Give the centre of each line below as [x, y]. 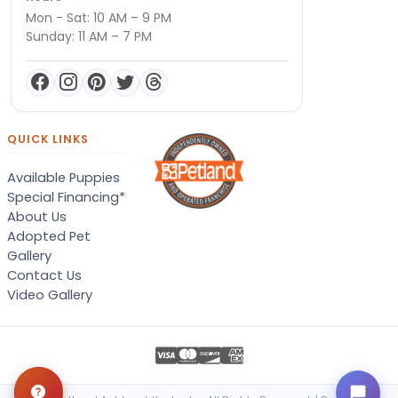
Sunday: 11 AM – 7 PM [89, 36]
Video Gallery [50, 295]
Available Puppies [64, 177]
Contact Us [44, 275]
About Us [37, 216]
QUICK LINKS [48, 139]
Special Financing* [66, 197]
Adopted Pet [49, 236]
